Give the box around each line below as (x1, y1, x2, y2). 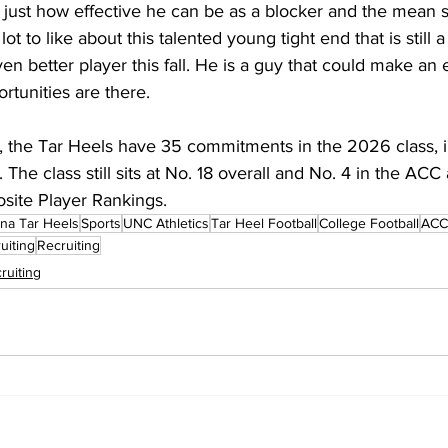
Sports (81, 214, 121, 231)
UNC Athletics (123, 214, 209, 231)
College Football (319, 214, 419, 231)
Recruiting (37, 236, 100, 253)
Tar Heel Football (211, 214, 317, 231)
